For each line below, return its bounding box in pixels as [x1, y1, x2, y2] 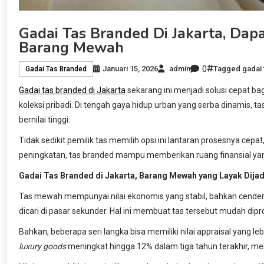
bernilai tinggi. [19, 114, 72, 124]
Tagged [213, 64, 242, 74]
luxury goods [19, 241, 66, 251]
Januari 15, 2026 [103, 64, 158, 74]
